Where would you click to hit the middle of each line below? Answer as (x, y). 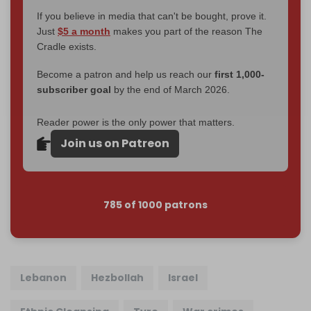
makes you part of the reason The (186, 31)
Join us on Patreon (115, 143)
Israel (183, 277)
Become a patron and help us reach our (126, 74)
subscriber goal (74, 89)
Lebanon (43, 277)
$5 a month (84, 31)
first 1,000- (239, 74)
